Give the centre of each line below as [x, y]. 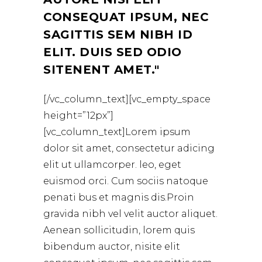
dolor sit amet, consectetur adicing [129, 149]
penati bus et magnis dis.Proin [119, 198]
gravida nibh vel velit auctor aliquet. [130, 214]
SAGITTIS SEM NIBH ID [118, 35]
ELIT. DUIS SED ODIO [113, 52]
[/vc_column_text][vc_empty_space [127, 99]
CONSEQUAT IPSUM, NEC [126, 17]
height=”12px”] [78, 116]
